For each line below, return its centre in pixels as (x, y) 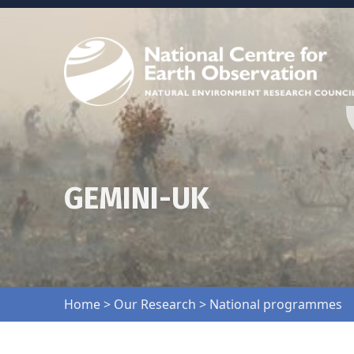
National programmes (275, 305)
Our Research (154, 305)
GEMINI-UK (136, 199)
